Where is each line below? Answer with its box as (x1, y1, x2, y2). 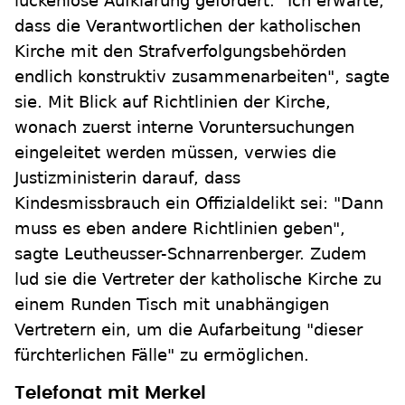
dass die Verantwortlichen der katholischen (14, 16, 361, 35)
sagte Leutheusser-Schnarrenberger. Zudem (14, 244, 367, 263)
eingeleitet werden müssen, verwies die (14, 143, 336, 162)
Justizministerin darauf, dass (14, 168, 240, 187)
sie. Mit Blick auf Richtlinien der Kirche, (14, 92, 331, 111)
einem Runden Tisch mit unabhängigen (14, 295, 329, 314)
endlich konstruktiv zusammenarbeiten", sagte (14, 67, 390, 86)
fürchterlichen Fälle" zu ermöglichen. (14, 345, 309, 364)
